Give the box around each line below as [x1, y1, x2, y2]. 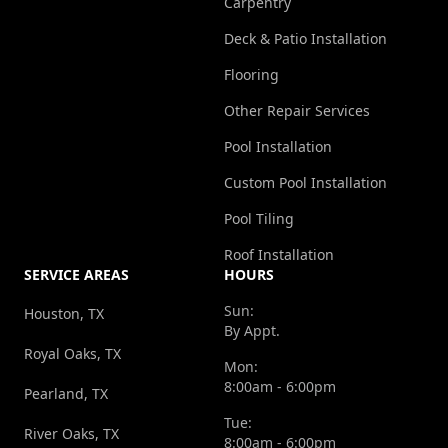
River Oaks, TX [24, 424, 119, 444]
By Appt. [224, 321, 280, 341]
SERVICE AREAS [24, 265, 129, 285]
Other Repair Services [224, 101, 370, 121]
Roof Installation [224, 245, 334, 265]
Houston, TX [24, 304, 104, 324]
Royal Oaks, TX [24, 344, 121, 364]
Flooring [224, 65, 279, 85]
